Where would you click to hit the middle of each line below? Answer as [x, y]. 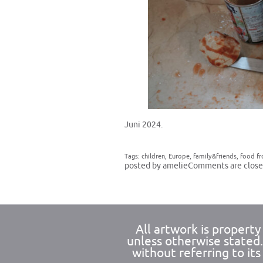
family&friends [215, 157]
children [153, 157]
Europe [179, 157]
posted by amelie [156, 166]
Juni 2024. [144, 125]
